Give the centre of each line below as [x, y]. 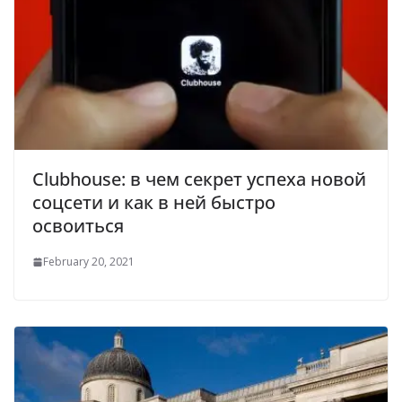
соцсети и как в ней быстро [154, 203]
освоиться [78, 226]
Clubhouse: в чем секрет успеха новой [199, 179]
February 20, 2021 [89, 262]
